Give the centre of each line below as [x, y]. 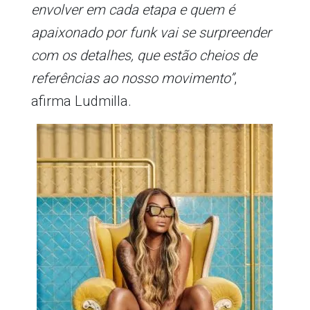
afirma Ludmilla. [81, 101]
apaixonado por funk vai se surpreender [151, 32]
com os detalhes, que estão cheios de [144, 55]
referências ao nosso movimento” [132, 78]
